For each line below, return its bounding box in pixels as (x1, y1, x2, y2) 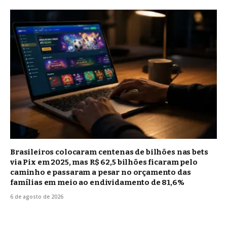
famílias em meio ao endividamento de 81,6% (10, 177, 184, 187)
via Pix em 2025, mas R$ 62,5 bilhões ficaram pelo (10, 157, 198, 167)
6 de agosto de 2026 (10, 193, 63, 200)
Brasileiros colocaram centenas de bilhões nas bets (10, 147, 208, 157)
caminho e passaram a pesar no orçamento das (10, 167, 191, 177)
